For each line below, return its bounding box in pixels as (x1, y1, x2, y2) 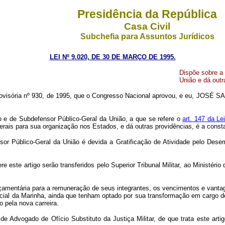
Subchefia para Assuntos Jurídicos (80, 32, 214, 41)
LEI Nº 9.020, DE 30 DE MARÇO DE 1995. (49, 53, 176, 61)
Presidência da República (77, 8, 217, 21)
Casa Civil (124, 21, 170, 32)
